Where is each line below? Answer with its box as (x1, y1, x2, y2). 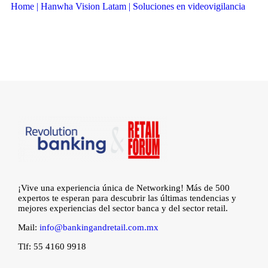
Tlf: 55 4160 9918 (18, 242, 86, 252)
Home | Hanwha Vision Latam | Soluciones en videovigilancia (11, 1, 245, 12)
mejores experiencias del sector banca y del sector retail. (18, 203, 228, 214)
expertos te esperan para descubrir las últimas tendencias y (18, 193, 236, 203)
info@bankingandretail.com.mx (39, 223, 159, 233)
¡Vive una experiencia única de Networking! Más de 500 (18, 183, 230, 193)
